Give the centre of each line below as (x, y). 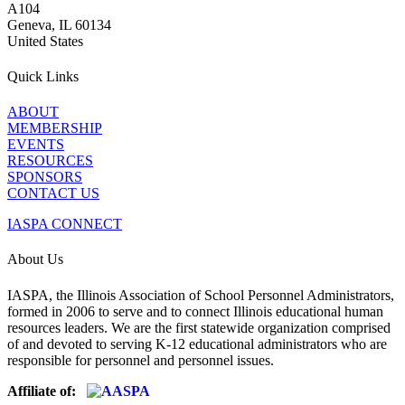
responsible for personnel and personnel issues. (141, 360)
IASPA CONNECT (65, 224)
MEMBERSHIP (55, 128)
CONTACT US (53, 193)
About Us (35, 259)
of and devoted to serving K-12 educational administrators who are (197, 344)
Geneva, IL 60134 (59, 24)
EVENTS (36, 145)
